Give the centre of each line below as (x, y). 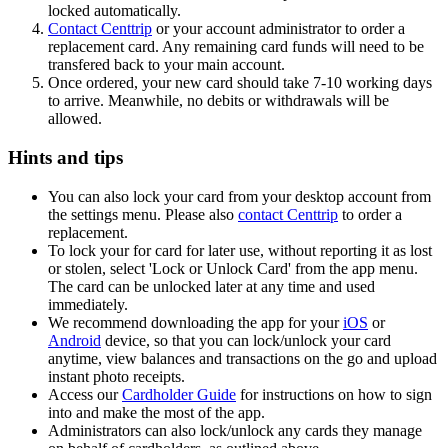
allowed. (75, 119)
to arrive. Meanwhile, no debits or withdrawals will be (218, 101)
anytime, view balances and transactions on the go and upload (242, 358)
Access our (85, 394)
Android (74, 340)
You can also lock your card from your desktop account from (239, 196)
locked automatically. (114, 11)
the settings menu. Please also (143, 214)
